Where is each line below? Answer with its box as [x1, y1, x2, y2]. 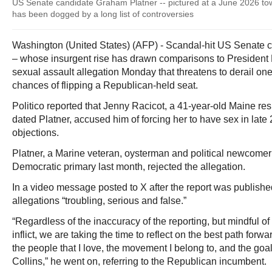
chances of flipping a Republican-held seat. [12, 80, 198, 90]
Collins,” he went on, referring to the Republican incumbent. [12, 256, 267, 267]
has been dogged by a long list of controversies [12, 9, 194, 19]
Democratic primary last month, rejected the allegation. [12, 161, 245, 172]
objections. [12, 127, 59, 138]
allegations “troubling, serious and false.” [12, 195, 186, 206]
